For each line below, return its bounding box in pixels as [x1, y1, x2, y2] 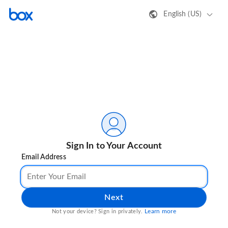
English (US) [163, 10, 202, 18]
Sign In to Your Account [66, 141, 162, 151]
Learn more [144, 208, 176, 215]
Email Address [21, 154, 66, 161]
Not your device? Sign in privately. [52, 209, 145, 215]
